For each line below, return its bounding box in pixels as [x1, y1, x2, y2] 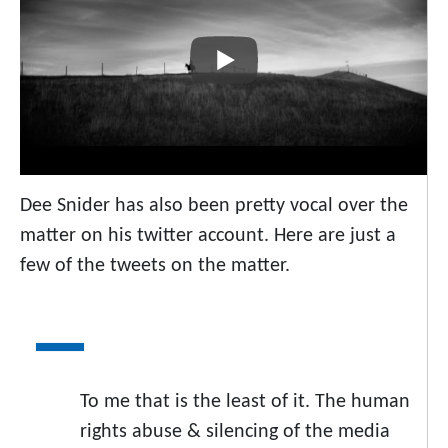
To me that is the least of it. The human [80, 391, 410, 412]
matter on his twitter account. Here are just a [20, 225, 396, 246]
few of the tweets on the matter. [20, 255, 290, 276]
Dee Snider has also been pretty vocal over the [20, 195, 408, 216]
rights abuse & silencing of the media [80, 421, 390, 442]
